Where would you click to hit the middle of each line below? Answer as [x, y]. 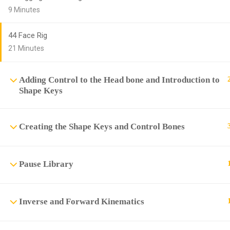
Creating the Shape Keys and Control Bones [102, 127]
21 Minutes [26, 48]
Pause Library [46, 164]
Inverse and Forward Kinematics [82, 202]
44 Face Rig [28, 35]
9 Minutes [24, 10]
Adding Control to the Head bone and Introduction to [119, 80]
